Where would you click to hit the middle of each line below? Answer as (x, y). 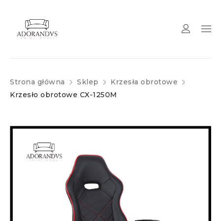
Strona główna (37, 82)
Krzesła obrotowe (144, 82)
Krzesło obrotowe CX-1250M (64, 95)
